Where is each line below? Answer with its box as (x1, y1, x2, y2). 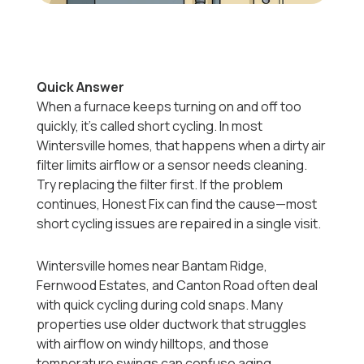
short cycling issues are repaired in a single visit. (37, 214, 322, 233)
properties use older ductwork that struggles (37, 315, 307, 334)
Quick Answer (37, 78, 125, 97)
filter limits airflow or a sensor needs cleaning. (37, 156, 308, 175)
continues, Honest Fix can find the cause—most (37, 195, 318, 214)
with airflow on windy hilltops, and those (37, 335, 270, 353)
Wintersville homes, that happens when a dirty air (37, 136, 327, 155)
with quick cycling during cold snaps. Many (37, 296, 284, 314)
